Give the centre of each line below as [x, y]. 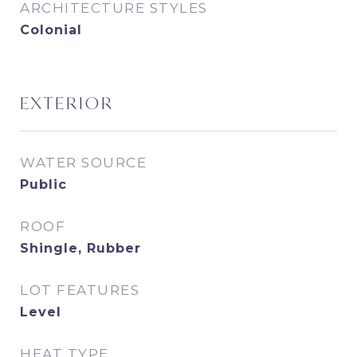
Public [43, 184]
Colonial [51, 30]
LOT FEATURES [80, 290]
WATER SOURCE [83, 163]
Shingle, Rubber [80, 248]
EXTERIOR [67, 103]
